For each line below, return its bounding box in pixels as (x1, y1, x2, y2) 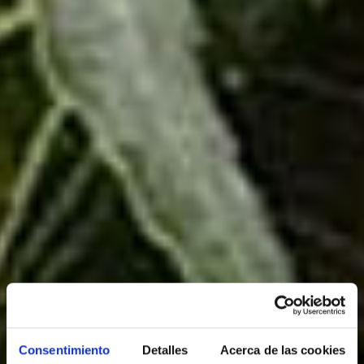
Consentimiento (19, 343, 110, 357)
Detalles (141, 343, 188, 357)
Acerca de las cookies (219, 343, 345, 357)
